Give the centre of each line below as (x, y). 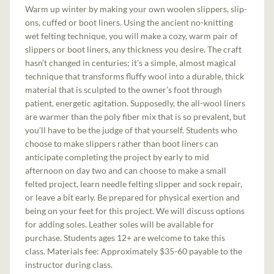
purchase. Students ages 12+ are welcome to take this (125, 237)
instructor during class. (69, 264)
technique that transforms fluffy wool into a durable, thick (135, 76)
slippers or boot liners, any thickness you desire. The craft (134, 49)
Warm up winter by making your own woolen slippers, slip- (136, 9)
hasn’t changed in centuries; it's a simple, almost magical (131, 62)
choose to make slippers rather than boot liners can (122, 143)
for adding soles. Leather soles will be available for (120, 224)
